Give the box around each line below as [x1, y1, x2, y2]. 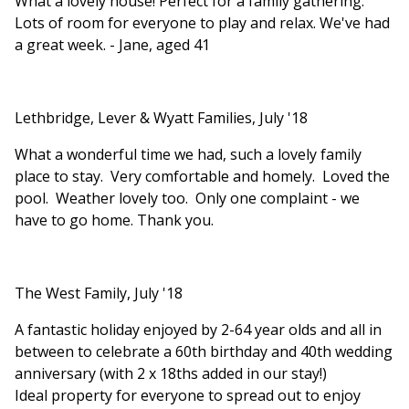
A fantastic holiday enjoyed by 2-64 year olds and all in [15, 320, 382, 341]
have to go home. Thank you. [15, 210, 214, 231]
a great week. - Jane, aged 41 [15, 35, 210, 56]
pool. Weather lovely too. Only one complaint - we [15, 188, 360, 209]
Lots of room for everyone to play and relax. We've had [15, 13, 390, 34]
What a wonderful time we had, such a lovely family [15, 144, 362, 165]
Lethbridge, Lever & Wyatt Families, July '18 [15, 108, 308, 129]
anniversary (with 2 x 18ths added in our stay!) [15, 363, 327, 384]
